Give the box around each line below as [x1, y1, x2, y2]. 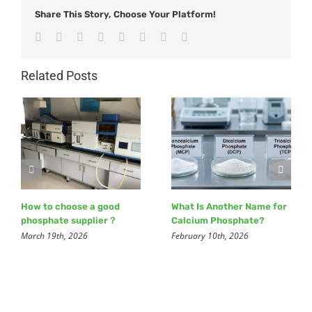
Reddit [83, 30, 112, 42]
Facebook [41, 30, 84, 42]
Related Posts [21, 68, 97, 83]
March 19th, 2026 [21, 229, 88, 242]
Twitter [62, 30, 93, 42]
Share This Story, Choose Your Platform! [35, 8, 216, 19]
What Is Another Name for [171, 201, 287, 212]
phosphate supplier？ [21, 214, 117, 226]
